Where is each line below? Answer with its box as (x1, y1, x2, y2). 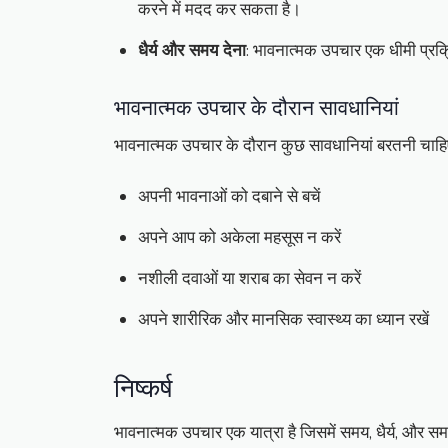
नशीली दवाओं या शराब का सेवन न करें (138, 267, 361, 291)
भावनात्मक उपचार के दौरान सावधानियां (114, 92, 399, 121)
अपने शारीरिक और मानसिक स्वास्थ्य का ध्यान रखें (138, 308, 429, 332)
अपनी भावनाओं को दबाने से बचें (138, 185, 321, 209)
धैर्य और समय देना (138, 39, 246, 63)
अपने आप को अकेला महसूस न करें (138, 226, 341, 250)
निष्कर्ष (114, 369, 172, 404)
